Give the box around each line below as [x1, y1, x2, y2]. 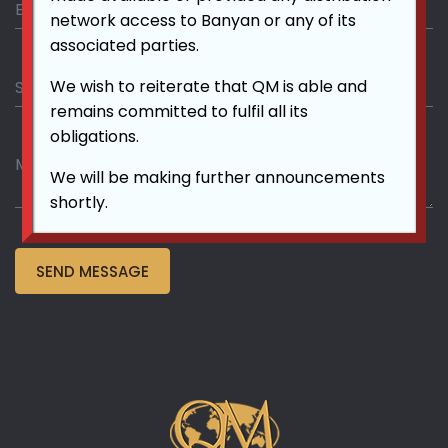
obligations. [50, 124, 140, 148]
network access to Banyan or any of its [50, 8, 357, 32]
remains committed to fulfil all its [50, 99, 309, 123]
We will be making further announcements [50, 165, 386, 189]
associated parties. [50, 33, 200, 57]
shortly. [50, 190, 109, 214]
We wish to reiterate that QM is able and [50, 74, 368, 98]
